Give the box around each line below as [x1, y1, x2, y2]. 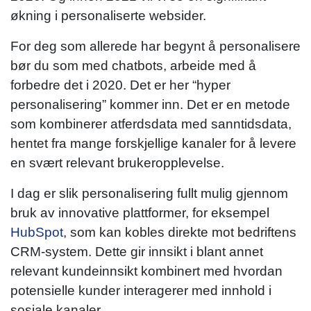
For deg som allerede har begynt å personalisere [10, 38, 301, 53]
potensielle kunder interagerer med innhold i [10, 283, 271, 298]
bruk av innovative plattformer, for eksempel [10, 205, 269, 220]
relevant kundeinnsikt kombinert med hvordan [10, 263, 283, 278]
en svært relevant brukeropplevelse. [10, 155, 224, 170]
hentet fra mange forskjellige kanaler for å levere [10, 135, 296, 151]
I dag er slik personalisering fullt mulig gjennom [10, 185, 288, 201]
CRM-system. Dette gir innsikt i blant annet [10, 244, 263, 259]
